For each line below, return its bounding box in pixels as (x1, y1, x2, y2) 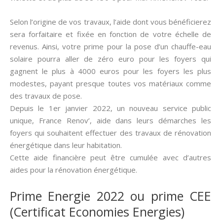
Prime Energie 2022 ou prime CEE (10, 187, 211, 204)
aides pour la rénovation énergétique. (10, 165, 137, 175)
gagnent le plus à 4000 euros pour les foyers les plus (10, 66, 211, 76)
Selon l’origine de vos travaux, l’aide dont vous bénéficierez (10, 17, 211, 27)
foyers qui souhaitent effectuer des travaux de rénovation (10, 128, 211, 138)
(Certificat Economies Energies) (10, 203, 184, 220)
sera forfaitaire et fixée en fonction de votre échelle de (10, 29, 211, 39)
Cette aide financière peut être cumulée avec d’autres (10, 152, 211, 162)
